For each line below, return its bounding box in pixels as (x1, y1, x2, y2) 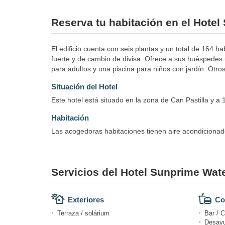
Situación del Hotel (51, 82, 118, 91)
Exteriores (68, 195, 104, 204)
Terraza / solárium (57, 209, 109, 217)
